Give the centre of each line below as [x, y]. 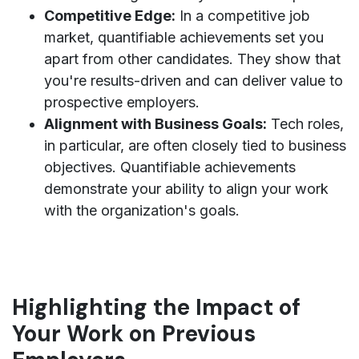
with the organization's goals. [142, 210]
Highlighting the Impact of [156, 307]
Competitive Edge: [110, 15]
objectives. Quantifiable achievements [170, 167]
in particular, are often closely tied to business [195, 145]
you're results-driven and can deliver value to [194, 80]
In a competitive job [243, 15]
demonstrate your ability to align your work [186, 188]
